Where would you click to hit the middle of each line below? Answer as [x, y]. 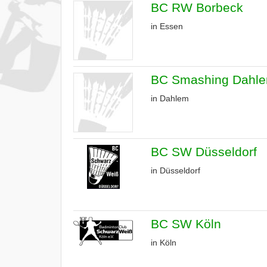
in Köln [164, 243]
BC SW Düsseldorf [204, 152]
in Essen [167, 26]
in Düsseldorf [176, 170]
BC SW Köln [186, 224]
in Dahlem [170, 98]
